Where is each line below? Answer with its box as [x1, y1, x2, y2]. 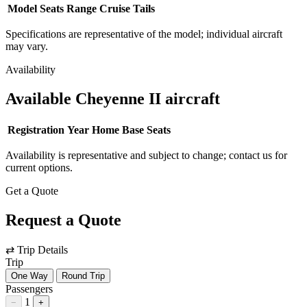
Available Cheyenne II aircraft [5, 89, 220, 108]
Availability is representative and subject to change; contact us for [5, 149, 287, 161]
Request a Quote [5, 210, 121, 229]
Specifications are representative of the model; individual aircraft [5, 27, 282, 40]
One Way [11, 270, 48, 281]
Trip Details [17, 243, 68, 256]
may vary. [5, 40, 48, 52]
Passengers [5, 282, 53, 295]
